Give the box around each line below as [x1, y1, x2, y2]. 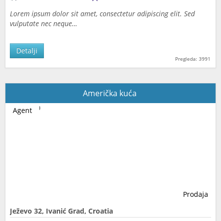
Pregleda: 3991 [175, 55, 211, 62]
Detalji [16, 46, 37, 55]
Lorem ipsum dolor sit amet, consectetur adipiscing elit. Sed [10, 9, 195, 18]
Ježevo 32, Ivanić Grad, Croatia [10, 206, 113, 216]
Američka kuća [82, 88, 139, 99]
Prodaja [183, 189, 208, 199]
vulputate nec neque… [10, 19, 77, 28]
